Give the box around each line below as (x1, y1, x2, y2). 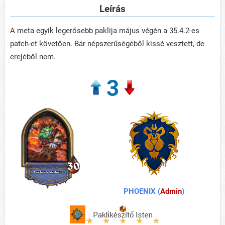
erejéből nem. (10, 52, 56, 62)
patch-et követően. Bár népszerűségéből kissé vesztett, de (10, 39, 204, 49)
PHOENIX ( (124, 187, 160, 196)
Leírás (99, 3, 126, 15)
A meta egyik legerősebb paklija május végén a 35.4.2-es (10, 26, 199, 36)
